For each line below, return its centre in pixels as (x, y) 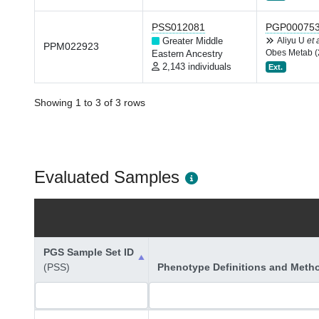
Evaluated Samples (107, 177)
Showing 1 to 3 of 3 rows (90, 103)
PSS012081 (178, 27)
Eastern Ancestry (187, 54)
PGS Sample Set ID (89, 252)
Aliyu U (292, 41)
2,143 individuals (197, 67)
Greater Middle (193, 41)
